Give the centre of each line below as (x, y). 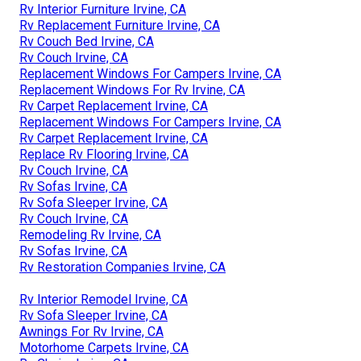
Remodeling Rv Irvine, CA (90, 234)
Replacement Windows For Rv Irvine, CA (132, 89)
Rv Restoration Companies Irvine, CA (122, 267)
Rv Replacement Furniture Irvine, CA (120, 25)
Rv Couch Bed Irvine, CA (87, 41)
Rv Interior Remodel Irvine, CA (104, 299)
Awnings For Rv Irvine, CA (91, 331)
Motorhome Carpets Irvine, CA (104, 347)
